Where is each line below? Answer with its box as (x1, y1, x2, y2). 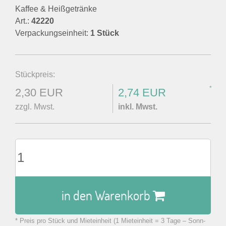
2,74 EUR (118, 86, 166, 99)
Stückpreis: (15, 70, 55, 79)
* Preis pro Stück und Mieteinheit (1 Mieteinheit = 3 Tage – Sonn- (15, 217, 205, 224)
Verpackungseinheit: (15, 29, 90, 37)
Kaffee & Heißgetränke (15, 5, 97, 13)
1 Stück (90, 29, 119, 37)
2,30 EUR (15, 86, 63, 99)
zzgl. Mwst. (15, 102, 54, 111)
